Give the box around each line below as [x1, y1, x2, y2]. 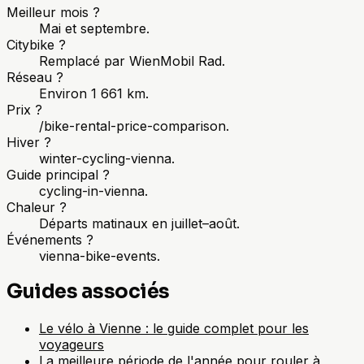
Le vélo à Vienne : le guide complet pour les [39, 320, 309, 337]
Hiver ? [6, 133, 51, 150]
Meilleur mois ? [6, 3, 100, 20]
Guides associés [6, 279, 170, 305]
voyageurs [39, 336, 104, 353]
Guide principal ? [6, 166, 110, 183]
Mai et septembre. [39, 19, 149, 37]
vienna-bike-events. [39, 247, 160, 264]
